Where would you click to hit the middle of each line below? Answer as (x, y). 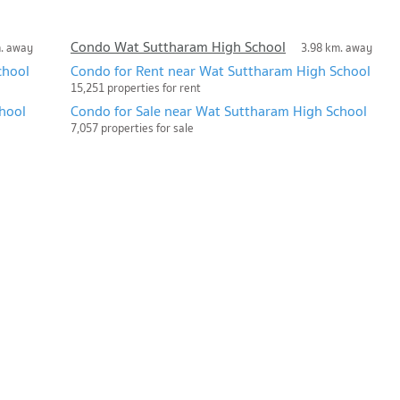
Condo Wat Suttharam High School (178, 46)
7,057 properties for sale (132, 128)
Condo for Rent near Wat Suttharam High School (221, 70)
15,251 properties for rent (136, 87)
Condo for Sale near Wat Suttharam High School (219, 110)
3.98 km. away (337, 48)
